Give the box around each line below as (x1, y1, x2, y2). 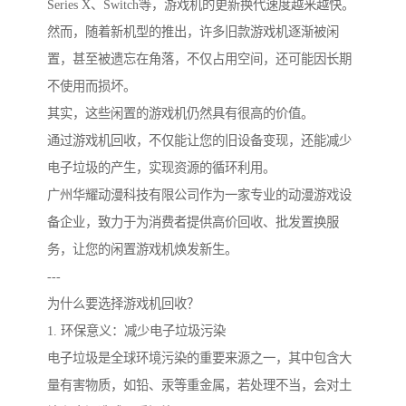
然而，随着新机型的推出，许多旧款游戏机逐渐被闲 (47, 24, 339, 40)
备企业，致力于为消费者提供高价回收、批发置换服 (47, 215, 339, 230)
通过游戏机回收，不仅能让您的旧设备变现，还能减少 (47, 133, 352, 149)
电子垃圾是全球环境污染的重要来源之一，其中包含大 (47, 351, 352, 366)
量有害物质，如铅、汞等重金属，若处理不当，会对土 (47, 378, 352, 393)
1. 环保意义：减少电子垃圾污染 (47, 324, 226, 339)
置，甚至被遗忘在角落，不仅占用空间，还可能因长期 (47, 52, 352, 67)
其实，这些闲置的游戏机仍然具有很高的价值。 (47, 106, 314, 121)
